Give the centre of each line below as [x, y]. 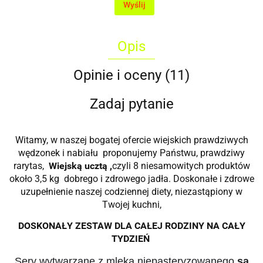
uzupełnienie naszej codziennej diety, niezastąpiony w [131, 191]
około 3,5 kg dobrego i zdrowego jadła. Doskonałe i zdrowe [131, 178]
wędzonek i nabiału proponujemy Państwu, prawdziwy [131, 153]
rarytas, [31, 166]
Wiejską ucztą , [80, 166]
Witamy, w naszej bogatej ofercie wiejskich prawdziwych [131, 140]
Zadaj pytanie [131, 104]
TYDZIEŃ [131, 238]
